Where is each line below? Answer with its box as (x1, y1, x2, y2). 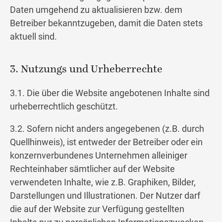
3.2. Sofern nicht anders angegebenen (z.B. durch (10, 123, 204, 134)
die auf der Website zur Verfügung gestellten (10, 204, 184, 215)
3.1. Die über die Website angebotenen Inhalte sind (10, 88, 210, 99)
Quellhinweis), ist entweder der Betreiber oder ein (10, 137, 203, 148)
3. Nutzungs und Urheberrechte (10, 64, 163, 76)
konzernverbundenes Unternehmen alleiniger (10, 150, 187, 161)
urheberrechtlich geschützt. (10, 101, 118, 112)
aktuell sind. (10, 31, 57, 42)
